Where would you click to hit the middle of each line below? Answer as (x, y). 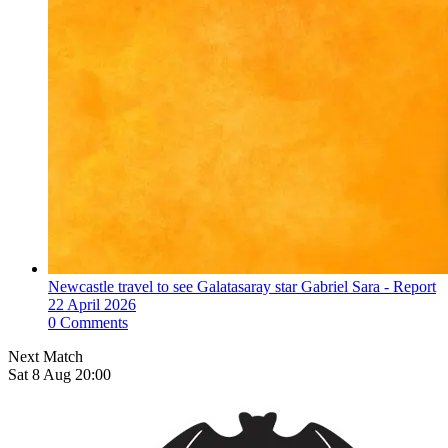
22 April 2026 (92, 305)
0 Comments (88, 323)
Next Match (45, 357)
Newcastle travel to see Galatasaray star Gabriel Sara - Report (242, 287)
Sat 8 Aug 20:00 (59, 375)
